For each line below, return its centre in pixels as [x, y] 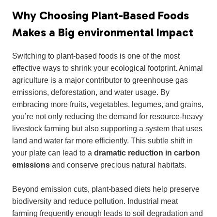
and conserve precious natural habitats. [118, 165]
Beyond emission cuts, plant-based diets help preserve [106, 189]
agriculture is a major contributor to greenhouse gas [100, 80]
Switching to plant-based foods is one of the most [96, 56]
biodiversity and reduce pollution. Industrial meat [95, 201]
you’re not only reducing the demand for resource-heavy [108, 117]
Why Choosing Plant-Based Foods [101, 16]
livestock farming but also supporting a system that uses [107, 129]
